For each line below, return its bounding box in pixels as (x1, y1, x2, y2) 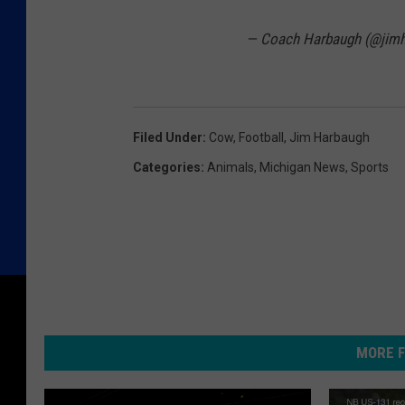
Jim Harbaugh (289, 130, 370, 146)
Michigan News (259, 160, 345, 175)
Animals (207, 160, 254, 175)
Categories (133, 160, 201, 175)
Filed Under (133, 130, 202, 146)
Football (239, 130, 284, 146)
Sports (351, 160, 389, 175)
